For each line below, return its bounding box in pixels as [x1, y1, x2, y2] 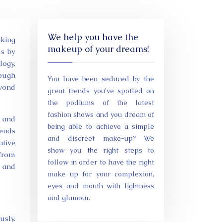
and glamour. [48, 193, 90, 202]
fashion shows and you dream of [48, 110, 154, 119]
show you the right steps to [48, 146, 154, 155]
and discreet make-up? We [48, 134, 154, 143]
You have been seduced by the [48, 74, 154, 83]
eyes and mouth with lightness [48, 181, 154, 190]
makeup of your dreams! [48, 43, 149, 55]
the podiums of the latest [48, 98, 154, 107]
